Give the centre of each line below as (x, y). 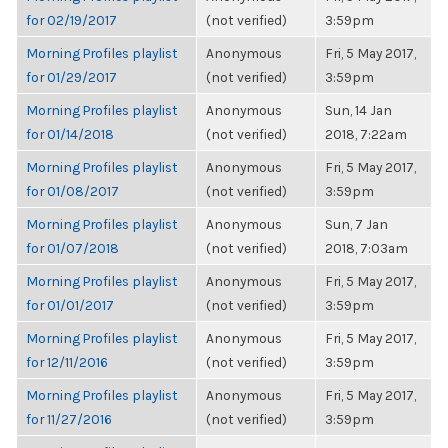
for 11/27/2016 (69, 419)
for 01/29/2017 (71, 77)
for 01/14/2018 (70, 134)
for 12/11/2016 (67, 362)
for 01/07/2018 (72, 248)
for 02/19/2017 (71, 20)
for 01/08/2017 (72, 191)
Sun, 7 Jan (356, 224)
